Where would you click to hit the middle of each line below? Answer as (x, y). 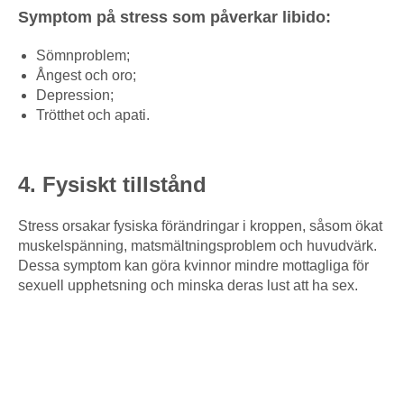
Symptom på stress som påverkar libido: (174, 18)
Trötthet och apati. (93, 115)
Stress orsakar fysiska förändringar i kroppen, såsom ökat (200, 226)
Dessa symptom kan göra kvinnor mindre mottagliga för (193, 266)
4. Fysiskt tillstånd (112, 185)
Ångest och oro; (86, 76)
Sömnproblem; (83, 56)
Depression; (75, 96)
